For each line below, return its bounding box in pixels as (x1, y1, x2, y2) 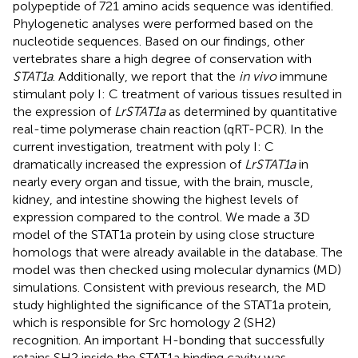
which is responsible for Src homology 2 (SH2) (13, 314, 276, 330)
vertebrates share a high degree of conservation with (13, 50, 312, 66)
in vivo (239, 68, 276, 84)
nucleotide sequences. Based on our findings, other (13, 33, 304, 49)
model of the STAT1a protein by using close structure (13, 226, 315, 242)
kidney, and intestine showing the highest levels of (13, 191, 298, 207)
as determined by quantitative (165, 103, 337, 119)
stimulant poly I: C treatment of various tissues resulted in (13, 86, 342, 101)
